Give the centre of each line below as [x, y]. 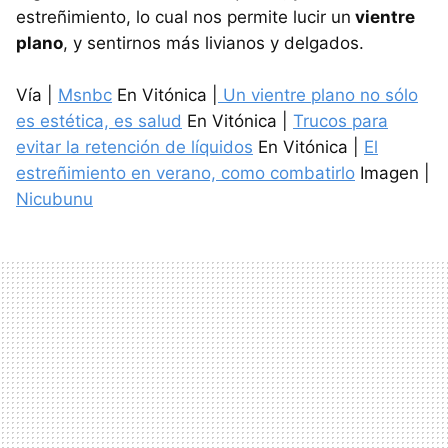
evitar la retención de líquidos [134, 146]
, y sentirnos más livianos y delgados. [213, 42]
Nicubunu [54, 198]
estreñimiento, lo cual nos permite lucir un [183, 16]
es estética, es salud [99, 120]
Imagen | [392, 172]
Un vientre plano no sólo [318, 94]
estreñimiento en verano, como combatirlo [185, 172]
